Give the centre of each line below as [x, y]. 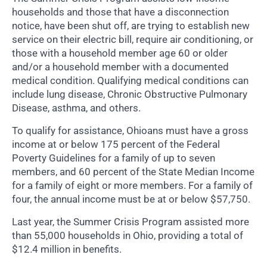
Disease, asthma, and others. [76, 108]
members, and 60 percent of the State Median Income [133, 172]
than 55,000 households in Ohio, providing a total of [128, 236]
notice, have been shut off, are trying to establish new [131, 26]
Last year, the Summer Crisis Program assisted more [131, 222]
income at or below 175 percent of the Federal [116, 145]
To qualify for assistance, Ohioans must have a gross [130, 131]
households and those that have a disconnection [120, 12]
